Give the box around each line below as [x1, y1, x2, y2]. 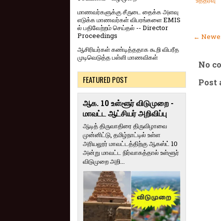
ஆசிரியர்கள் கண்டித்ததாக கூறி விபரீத [77, 45, 179, 54]
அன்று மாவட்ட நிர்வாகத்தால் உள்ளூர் [83, 148, 179, 157]
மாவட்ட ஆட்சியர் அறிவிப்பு [83, 109, 167, 119]
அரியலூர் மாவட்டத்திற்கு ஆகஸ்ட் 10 [83, 139, 178, 148]
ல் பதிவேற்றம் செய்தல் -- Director [77, 23, 168, 33]
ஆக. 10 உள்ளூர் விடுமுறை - [83, 98, 174, 109]
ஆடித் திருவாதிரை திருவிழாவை [83, 121, 167, 131]
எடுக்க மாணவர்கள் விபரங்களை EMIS [77, 15, 181, 25]
